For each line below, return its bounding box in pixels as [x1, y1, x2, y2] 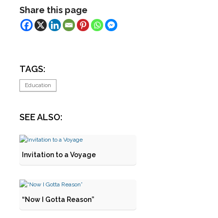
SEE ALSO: [19, 112, 62, 122]
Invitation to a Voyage [22, 151, 96, 159]
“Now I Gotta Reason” [22, 196, 94, 203]
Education [25, 82, 51, 89]
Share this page [19, 5, 88, 15]
